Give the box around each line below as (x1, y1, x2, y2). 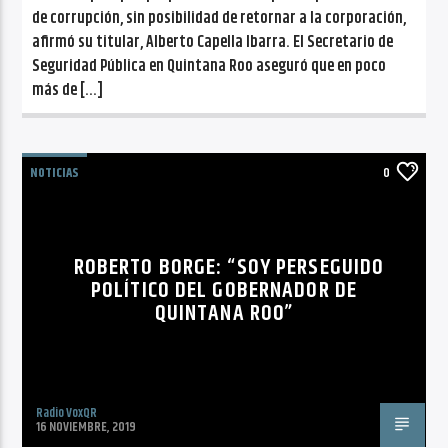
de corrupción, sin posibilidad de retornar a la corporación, (32, 5, 407, 31)
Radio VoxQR (36, 402, 98, 423)
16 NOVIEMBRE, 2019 (36, 416, 137, 437)
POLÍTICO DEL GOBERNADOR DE (90, 272, 358, 308)
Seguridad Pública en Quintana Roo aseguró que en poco (32, 53, 387, 79)
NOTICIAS (30, 162, 80, 183)
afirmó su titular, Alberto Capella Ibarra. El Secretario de (32, 29, 394, 55)
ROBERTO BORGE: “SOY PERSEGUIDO (73, 249, 385, 285)
